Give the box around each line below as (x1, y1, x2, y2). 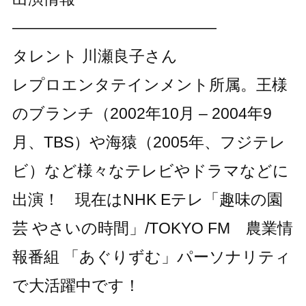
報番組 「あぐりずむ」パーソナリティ (12, 247, 291, 266)
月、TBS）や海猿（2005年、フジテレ (12, 133, 286, 151)
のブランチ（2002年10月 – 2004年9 (12, 104, 272, 122)
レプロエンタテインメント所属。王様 (12, 75, 288, 94)
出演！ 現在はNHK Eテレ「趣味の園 (12, 190, 283, 208)
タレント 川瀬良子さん (12, 46, 178, 65)
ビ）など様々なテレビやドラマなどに (12, 161, 289, 180)
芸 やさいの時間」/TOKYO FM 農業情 (12, 219, 293, 237)
